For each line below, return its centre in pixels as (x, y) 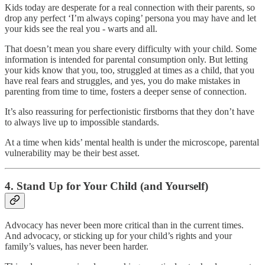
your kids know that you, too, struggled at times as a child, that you (130, 70)
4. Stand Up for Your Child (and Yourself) (106, 186)
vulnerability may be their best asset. (72, 153)
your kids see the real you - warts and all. (81, 28)
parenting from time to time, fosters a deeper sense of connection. (126, 91)
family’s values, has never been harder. (77, 247)
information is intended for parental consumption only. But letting (126, 59)
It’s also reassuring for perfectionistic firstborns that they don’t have (130, 111)
